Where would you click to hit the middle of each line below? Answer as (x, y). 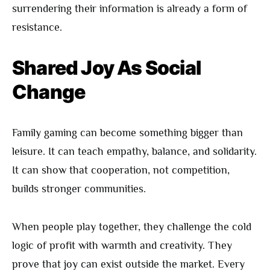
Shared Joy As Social (107, 68)
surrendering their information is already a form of (130, 9)
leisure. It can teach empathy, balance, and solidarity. (134, 152)
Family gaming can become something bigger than (127, 133)
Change (49, 92)
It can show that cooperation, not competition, (121, 170)
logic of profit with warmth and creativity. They (122, 246)
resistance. (37, 27)
